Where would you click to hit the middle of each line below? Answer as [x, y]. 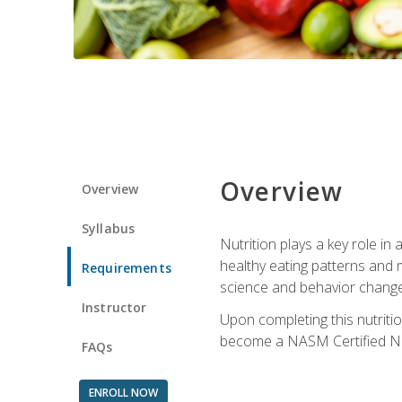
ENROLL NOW [123, 392]
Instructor [114, 307]
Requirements [127, 267]
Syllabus [109, 228]
